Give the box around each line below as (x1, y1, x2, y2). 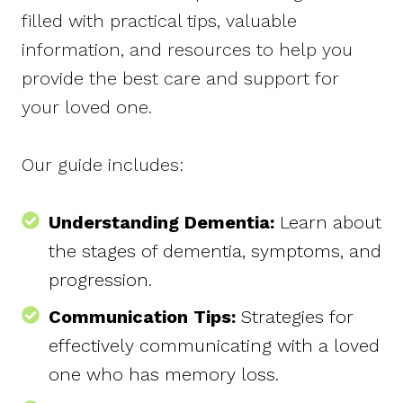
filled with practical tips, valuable (22, 9, 297, 31)
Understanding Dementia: (49, 210, 280, 233)
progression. (49, 268, 152, 291)
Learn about (280, 210, 381, 233)
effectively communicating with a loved (49, 334, 380, 356)
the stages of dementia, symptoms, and (49, 239, 381, 262)
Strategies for (236, 305, 354, 327)
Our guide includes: (22, 153, 184, 175)
